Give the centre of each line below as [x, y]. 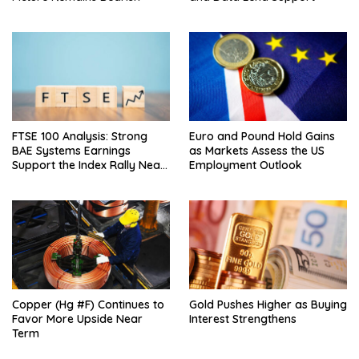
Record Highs [47, 179]
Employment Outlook [246, 165]
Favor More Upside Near [77, 319]
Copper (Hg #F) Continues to [88, 304]
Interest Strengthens [243, 319]
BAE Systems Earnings [71, 150]
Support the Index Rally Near [89, 165]
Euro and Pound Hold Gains [262, 136]
